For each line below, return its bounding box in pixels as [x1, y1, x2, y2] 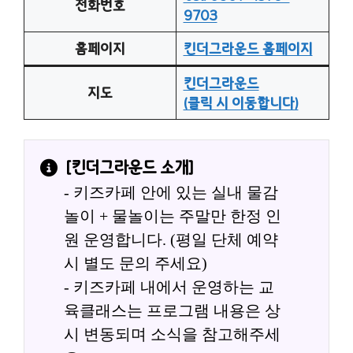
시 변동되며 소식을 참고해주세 [64, 325, 281, 343]
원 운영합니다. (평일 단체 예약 [64, 231, 278, 248]
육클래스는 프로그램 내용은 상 [64, 302, 281, 319]
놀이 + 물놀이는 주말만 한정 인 [64, 207, 281, 225]
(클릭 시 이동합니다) [183, 92, 299, 113]
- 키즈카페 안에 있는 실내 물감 [64, 184, 278, 201]
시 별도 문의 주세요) [64, 255, 207, 272]
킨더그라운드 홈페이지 [183, 38, 313, 58]
